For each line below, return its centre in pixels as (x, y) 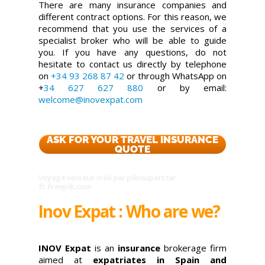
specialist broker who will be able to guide (132, 41)
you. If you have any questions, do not (132, 52)
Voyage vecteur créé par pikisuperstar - (109, 177)
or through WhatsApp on (176, 76)
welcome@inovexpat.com (90, 100)
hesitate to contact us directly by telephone (132, 64)
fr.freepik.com (65, 186)
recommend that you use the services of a (132, 29)
